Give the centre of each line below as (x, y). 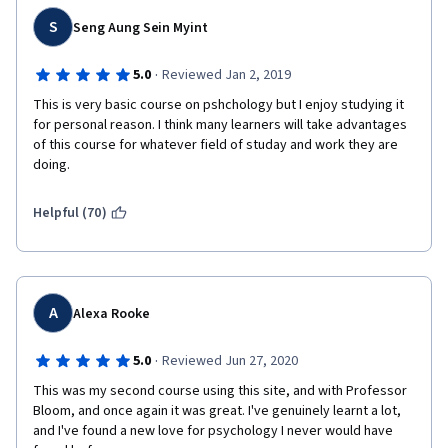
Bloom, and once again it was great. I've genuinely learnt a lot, (217, 411)
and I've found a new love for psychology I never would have (213, 431)
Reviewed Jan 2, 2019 (226, 75)
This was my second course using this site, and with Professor (220, 391)
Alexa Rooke (111, 314)
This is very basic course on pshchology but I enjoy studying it (218, 105)
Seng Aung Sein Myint (141, 28)
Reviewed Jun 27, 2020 (229, 361)
